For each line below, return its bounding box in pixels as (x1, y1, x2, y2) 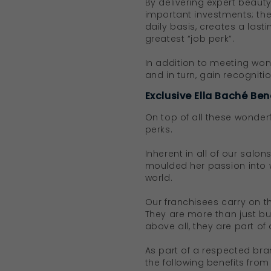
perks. (145, 123, 173, 135)
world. (145, 171, 173, 184)
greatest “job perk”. (145, 32, 235, 45)
